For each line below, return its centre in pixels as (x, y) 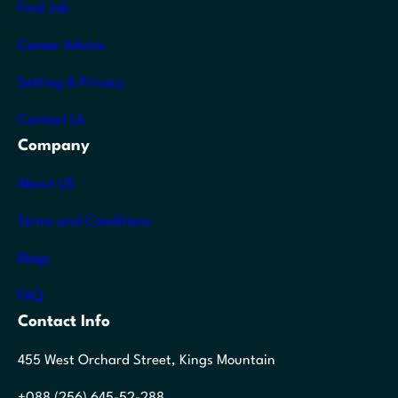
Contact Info (64, 321)
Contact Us (52, 120)
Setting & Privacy (72, 83)
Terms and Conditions (85, 222)
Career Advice (61, 46)
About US (47, 184)
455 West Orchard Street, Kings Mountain (147, 360)
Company (54, 145)
